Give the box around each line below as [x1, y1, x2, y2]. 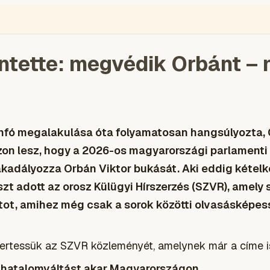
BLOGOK [96, 10, 139, 24]
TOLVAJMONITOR [164, 10, 249, 24]
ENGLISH [21, 10, 66, 24]
